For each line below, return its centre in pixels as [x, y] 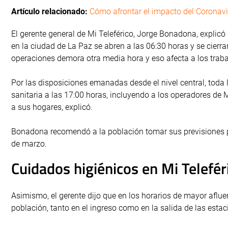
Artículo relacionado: [50, 11]
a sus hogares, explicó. [52, 107]
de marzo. [29, 144]
